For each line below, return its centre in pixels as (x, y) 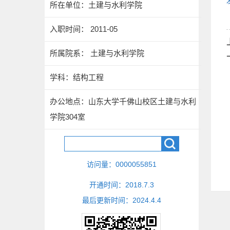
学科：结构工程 (77, 77)
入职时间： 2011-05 (84, 29)
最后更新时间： (107, 200)
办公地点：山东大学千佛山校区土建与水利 (123, 101)
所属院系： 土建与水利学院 (97, 53)
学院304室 (68, 117)
